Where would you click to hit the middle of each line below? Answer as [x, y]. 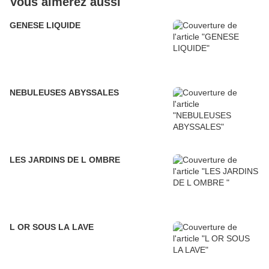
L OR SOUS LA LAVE [52, 227]
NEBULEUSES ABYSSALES [64, 93]
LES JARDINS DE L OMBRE [65, 160]
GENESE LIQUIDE [45, 26]
